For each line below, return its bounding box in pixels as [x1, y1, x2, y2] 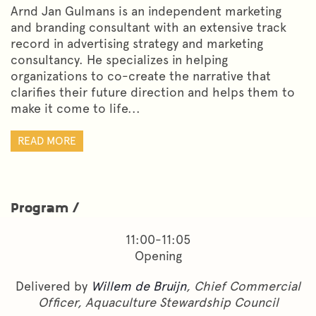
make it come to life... [11, 100, 140, 116]
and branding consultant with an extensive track [11, 19, 286, 35]
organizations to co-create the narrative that [11, 68, 271, 83]
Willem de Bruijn [91, 278, 186, 293]
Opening [134, 248, 182, 263]
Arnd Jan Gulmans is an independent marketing [11, 3, 281, 18]
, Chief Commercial [186, 278, 300, 293]
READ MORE [18, 133, 76, 147]
